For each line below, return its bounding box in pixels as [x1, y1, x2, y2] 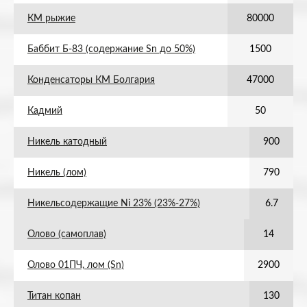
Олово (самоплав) [27, 230, 106, 239]
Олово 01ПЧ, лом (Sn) [27, 260, 124, 270]
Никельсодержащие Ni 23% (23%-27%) [27, 199, 200, 208]
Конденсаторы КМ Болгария [27, 75, 155, 85]
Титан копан [27, 291, 81, 301]
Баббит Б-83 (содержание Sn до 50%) [27, 45, 195, 54]
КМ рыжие [27, 14, 75, 23]
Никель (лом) [27, 168, 86, 177]
